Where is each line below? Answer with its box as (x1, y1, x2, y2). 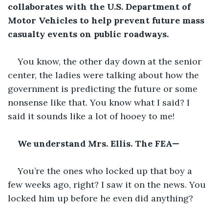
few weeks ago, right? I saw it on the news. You (8, 178, 208, 190)
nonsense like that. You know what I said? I (8, 96, 192, 108)
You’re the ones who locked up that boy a (18, 165, 195, 176)
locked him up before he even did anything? (8, 192, 193, 204)
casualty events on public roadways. (8, 28, 169, 40)
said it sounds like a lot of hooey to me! (8, 110, 175, 122)
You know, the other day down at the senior (18, 55, 204, 67)
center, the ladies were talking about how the (8, 69, 201, 81)
